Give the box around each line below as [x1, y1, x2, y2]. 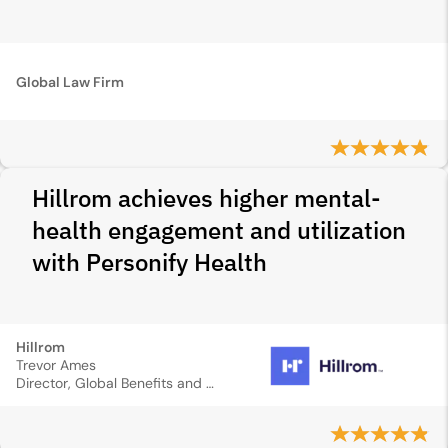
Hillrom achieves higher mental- [32, 182, 381, 214]
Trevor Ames [16, 356, 96, 374]
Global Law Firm [16, 72, 124, 91]
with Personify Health [32, 246, 267, 278]
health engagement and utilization [32, 214, 406, 246]
